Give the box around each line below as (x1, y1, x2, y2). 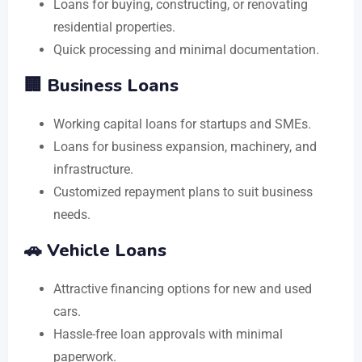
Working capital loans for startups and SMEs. (53, 116, 311, 132)
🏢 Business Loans (24, 73, 179, 98)
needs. (53, 206, 90, 222)
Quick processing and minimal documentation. (53, 41, 319, 57)
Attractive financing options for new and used (53, 280, 312, 297)
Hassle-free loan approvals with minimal (53, 326, 283, 342)
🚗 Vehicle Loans (24, 238, 166, 263)
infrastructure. (53, 161, 133, 177)
